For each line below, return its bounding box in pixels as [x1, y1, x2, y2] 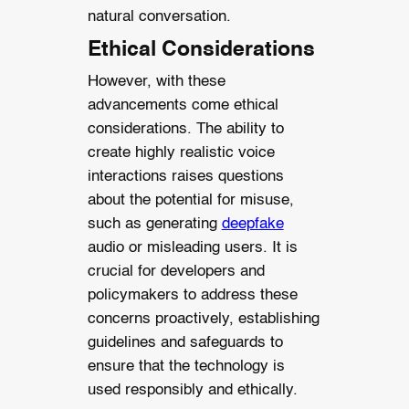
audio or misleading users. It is [87, 239, 298, 256]
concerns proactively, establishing [87, 310, 320, 327]
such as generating [87, 215, 222, 232]
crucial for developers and [87, 263, 265, 279]
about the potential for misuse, [87, 192, 294, 208]
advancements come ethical [87, 97, 278, 113]
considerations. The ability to [87, 121, 284, 137]
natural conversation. [87, 8, 231, 25]
